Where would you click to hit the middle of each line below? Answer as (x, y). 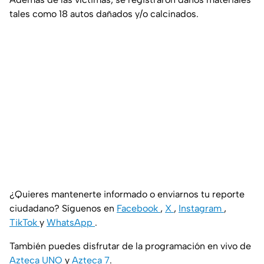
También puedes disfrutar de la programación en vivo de (130, 246)
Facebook (138, 209)
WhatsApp (71, 223)
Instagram (201, 209)
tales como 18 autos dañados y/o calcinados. (104, 14)
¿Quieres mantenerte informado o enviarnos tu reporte (127, 194)
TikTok (24, 223)
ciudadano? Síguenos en (63, 209)
